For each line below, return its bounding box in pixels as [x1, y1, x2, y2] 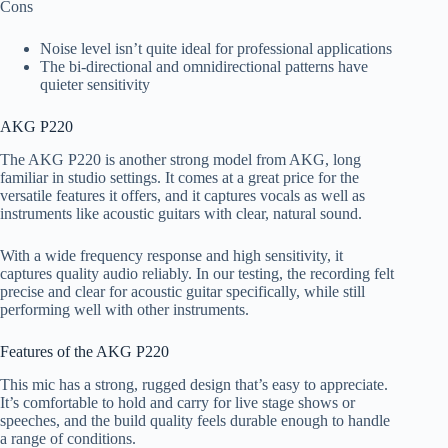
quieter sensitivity [40, 76, 150, 94]
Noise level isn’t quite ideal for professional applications [40, 40, 392, 58]
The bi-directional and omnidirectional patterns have [40, 58, 368, 76]
